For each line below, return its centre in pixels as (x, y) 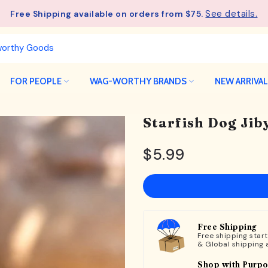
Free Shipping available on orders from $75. (108, 13)
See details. (232, 13)
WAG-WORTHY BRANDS (138, 81)
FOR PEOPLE (36, 81)
